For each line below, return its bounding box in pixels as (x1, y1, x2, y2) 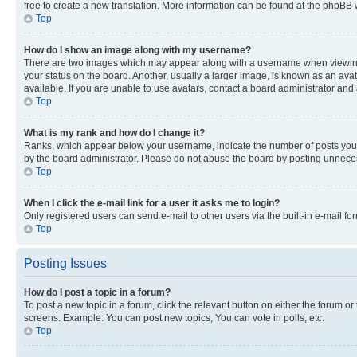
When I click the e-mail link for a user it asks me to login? (24, 197, 280, 209)
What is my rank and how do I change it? (24, 127, 205, 139)
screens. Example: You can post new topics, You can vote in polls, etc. (24, 312, 324, 324)
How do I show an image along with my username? (24, 44, 251, 56)
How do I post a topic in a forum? (24, 286, 171, 298)
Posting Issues (24, 256, 107, 270)
